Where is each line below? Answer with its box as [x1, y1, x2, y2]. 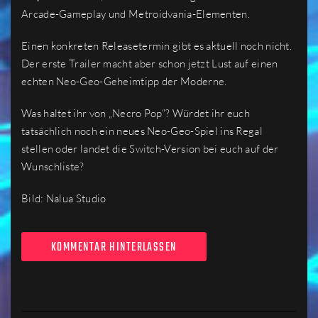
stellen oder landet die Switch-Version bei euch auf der [21, 142, 279, 155]
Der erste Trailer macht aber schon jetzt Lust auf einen [21, 57, 278, 70]
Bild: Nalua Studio [21, 192, 106, 205]
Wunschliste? [21, 160, 84, 173]
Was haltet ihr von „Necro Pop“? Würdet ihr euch [21, 106, 251, 120]
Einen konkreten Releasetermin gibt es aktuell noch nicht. [21, 39, 292, 53]
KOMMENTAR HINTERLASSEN [51, 238, 177, 257]
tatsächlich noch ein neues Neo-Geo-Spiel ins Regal [21, 124, 263, 138]
